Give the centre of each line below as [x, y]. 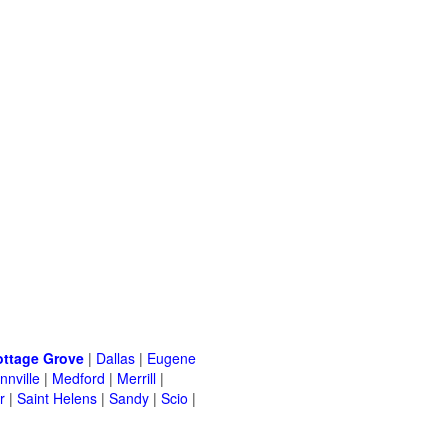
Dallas [115, 358]
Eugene [171, 358]
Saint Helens [57, 398]
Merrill [136, 378]
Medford [78, 378]
